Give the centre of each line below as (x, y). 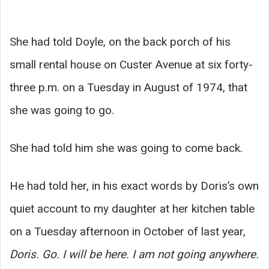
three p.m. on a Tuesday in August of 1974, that (128, 88)
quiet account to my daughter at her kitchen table (132, 209)
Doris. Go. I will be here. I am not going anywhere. (134, 255)
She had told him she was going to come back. (126, 148)
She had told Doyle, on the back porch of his (120, 42)
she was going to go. (62, 110)
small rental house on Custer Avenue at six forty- (131, 65)
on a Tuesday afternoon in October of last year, (128, 232)
